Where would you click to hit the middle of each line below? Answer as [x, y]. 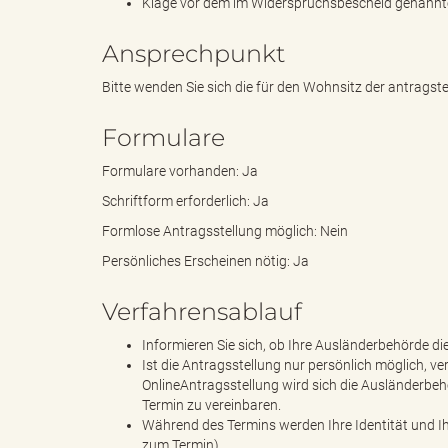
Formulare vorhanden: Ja [180, 171]
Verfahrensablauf [202, 312]
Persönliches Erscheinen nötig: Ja [205, 261]
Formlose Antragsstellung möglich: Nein [225, 231]
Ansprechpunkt [193, 54]
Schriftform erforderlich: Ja [185, 201]
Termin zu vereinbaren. [211, 405]
